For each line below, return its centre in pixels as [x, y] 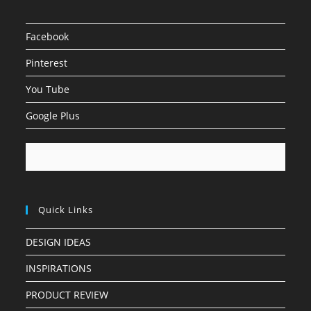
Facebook [48, 36]
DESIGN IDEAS [59, 242]
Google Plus [53, 115]
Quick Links [66, 209]
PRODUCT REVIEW [67, 294]
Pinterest [47, 62]
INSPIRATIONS [59, 268]
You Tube [48, 89]
